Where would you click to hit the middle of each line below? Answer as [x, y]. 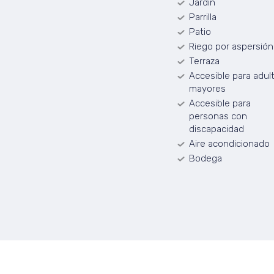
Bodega [205, 158]
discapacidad [216, 129]
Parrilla [202, 17]
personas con [218, 116]
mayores [207, 89]
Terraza [204, 61]
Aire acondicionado [229, 144]
